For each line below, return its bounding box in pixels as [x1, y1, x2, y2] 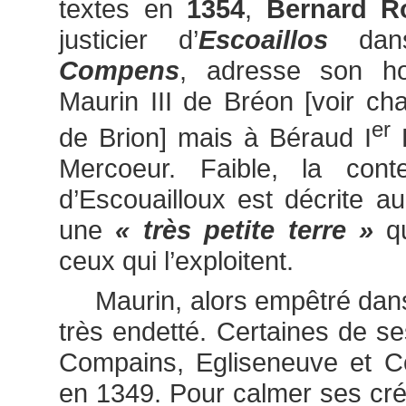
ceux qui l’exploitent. [59, 246, 294, 276]
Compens [59, 55, 179, 86]
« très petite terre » [115, 215, 373, 246]
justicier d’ [59, 24, 198, 55]
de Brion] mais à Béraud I [59, 122, 372, 153]
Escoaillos [198, 24, 328, 55]
